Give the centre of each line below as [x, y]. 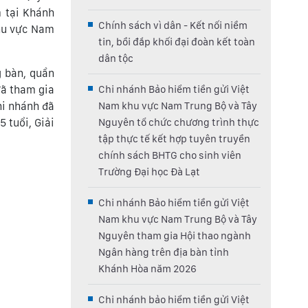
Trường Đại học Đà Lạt [149, 172]
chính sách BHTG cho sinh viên [170, 155]
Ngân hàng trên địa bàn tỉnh [164, 252]
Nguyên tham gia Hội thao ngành [175, 236]
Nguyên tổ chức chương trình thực [179, 122]
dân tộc [116, 58]
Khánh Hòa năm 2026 [147, 269]
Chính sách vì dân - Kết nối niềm [173, 25]
